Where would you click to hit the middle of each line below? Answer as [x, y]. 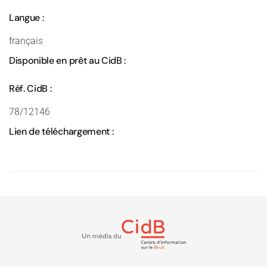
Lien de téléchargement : [61, 131]
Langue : [27, 18]
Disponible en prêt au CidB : [68, 60]
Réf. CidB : [30, 89]
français [26, 41]
